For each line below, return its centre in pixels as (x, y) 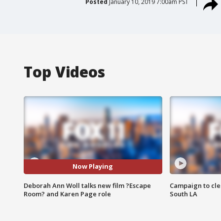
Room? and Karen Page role (67, 194)
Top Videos (64, 72)
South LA (183, 194)
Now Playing (93, 166)
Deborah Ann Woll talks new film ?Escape (87, 185)
